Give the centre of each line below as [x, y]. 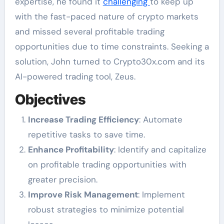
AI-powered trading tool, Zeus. [75, 77]
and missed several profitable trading [89, 32]
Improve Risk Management [83, 194]
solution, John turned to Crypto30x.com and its [110, 62]
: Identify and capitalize [160, 149]
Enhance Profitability [71, 149]
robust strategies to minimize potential [106, 209]
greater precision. [62, 179]
